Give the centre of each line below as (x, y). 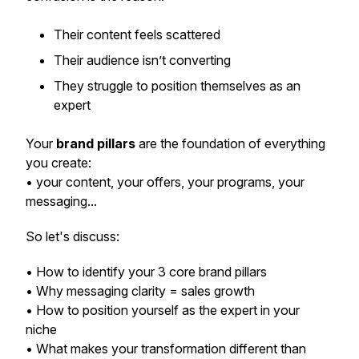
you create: (58, 163)
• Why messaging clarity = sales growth (140, 291)
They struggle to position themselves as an (177, 86)
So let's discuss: (73, 236)
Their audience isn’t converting (142, 60)
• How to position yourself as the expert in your (163, 310)
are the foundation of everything (230, 143)
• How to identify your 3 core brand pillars (146, 272)
